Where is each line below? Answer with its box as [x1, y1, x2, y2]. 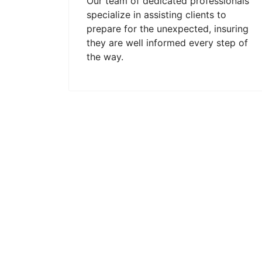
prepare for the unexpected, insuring [87, 23, 249, 35]
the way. [87, 51, 123, 63]
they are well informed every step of [87, 37, 248, 49]
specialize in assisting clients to [87, 9, 226, 20]
